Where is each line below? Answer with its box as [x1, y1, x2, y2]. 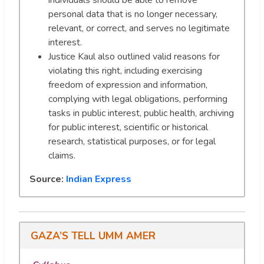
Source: [29, 173, 66, 186]
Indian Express [66, 173, 131, 186]
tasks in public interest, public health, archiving [48, 107, 234, 120]
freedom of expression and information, [48, 78, 207, 92]
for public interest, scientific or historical [48, 121, 208, 134]
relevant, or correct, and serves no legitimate [48, 22, 230, 35]
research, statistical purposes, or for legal [48, 135, 216, 148]
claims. [48, 149, 75, 163]
